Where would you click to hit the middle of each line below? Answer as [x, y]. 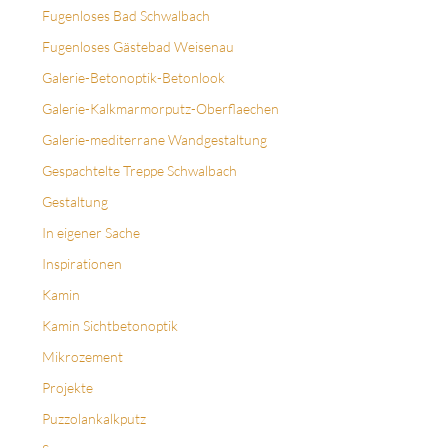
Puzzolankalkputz [94, 419]
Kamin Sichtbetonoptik [110, 326]
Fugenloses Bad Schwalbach [126, 16]
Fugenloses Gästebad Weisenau [138, 47]
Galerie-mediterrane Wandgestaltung [154, 140]
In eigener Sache [91, 233]
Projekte [67, 388]
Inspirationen [82, 264]
